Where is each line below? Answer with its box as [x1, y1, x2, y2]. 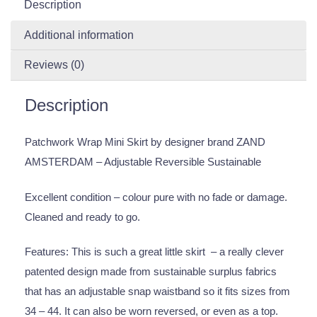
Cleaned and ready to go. [25, 210, 140, 223]
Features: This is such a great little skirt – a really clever [25, 245, 284, 258]
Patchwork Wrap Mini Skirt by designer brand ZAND [25, 136, 265, 149]
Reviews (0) [24, 59, 85, 71]
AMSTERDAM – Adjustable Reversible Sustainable [25, 156, 261, 168]
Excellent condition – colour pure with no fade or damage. [25, 190, 290, 203]
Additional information [24, 28, 134, 41]
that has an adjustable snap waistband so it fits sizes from [25, 284, 290, 297]
